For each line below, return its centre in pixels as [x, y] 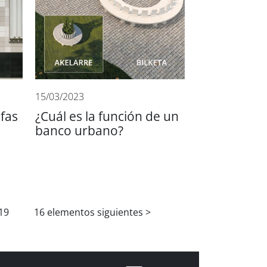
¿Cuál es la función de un [107, 117]
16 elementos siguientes [88, 213]
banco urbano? [80, 131]
